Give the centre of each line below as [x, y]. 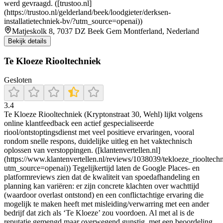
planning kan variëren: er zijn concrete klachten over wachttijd [102, 186]
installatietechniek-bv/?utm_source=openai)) [73, 21]
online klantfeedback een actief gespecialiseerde [79, 123]
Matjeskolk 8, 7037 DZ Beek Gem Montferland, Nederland [106, 31]
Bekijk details [27, 41]
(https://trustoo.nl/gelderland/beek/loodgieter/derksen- [87, 12]
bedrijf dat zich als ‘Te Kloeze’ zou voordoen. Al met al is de [99, 213]
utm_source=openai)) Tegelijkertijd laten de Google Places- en [102, 168]
